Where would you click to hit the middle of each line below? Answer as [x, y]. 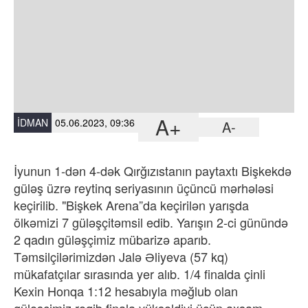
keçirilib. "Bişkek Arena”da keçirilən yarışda [131, 205]
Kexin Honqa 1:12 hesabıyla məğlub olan [126, 291]
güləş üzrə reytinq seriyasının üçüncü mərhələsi [144, 188]
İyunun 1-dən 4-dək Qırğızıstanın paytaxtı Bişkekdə [153, 170]
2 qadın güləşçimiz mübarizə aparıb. [112, 239]
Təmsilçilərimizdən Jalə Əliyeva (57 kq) [121, 256]
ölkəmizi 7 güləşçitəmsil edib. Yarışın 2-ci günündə [151, 222]
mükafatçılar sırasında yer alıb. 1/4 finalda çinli [140, 274]
